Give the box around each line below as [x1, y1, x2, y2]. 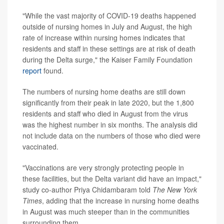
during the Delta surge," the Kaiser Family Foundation [22, 54, 192, 64]
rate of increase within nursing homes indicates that [22, 32, 185, 42]
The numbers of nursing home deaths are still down [22, 86, 185, 96]
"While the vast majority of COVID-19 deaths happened [22, 10, 196, 20]
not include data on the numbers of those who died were [22, 130, 200, 140]
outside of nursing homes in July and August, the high [22, 21, 192, 31]
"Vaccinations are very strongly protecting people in [22, 162, 184, 172]
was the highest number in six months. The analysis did [22, 119, 197, 129]
